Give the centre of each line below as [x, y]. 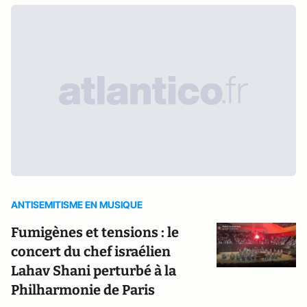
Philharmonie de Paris [83, 290]
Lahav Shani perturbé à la [94, 271]
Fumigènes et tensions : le [95, 232]
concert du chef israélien [91, 251]
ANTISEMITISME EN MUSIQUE [77, 205]
